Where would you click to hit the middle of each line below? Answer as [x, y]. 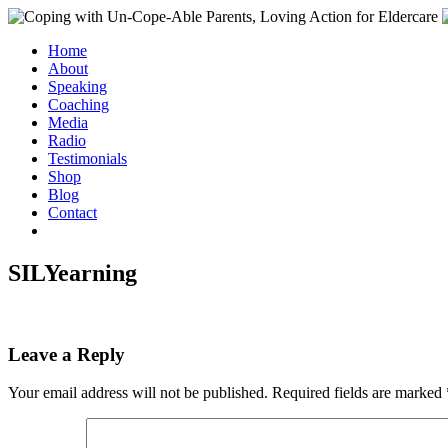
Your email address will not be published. [138, 393]
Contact [72, 212]
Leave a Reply [66, 354]
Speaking [77, 86]
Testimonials [87, 158]
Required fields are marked [359, 393]
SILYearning [72, 272]
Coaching [78, 104]
